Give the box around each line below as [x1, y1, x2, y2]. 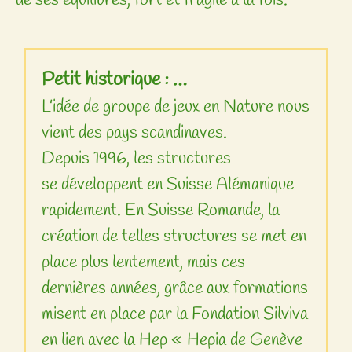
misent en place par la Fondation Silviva [42, 302, 308, 327]
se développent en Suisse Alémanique [42, 173, 294, 197]
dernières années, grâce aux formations [42, 277, 308, 301]
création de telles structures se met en [42, 225, 306, 249]
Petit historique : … [42, 68, 187, 93]
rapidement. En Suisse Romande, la [42, 199, 280, 223]
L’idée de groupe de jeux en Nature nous [42, 95, 310, 119]
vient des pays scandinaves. [42, 121, 227, 145]
